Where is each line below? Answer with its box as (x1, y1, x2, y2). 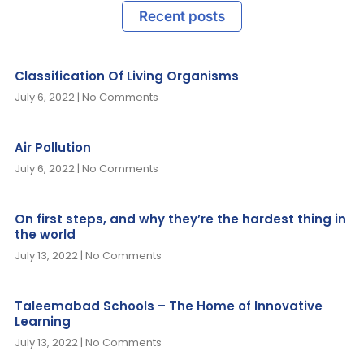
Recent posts (139, 8, 225, 25)
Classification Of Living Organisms (15, 67, 239, 85)
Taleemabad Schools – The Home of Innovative (15, 297, 323, 315)
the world (15, 226, 76, 244)
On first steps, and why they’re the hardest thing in (15, 210, 346, 228)
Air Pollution (15, 139, 91, 157)
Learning (15, 313, 71, 331)
